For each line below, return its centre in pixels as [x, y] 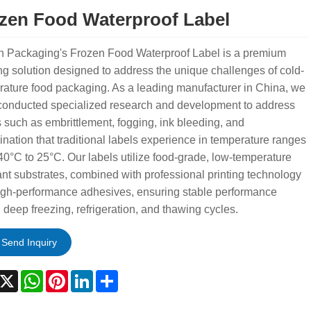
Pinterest [90, 275]
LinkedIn [114, 275]
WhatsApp [68, 275]
